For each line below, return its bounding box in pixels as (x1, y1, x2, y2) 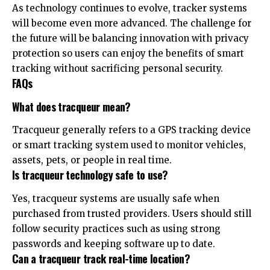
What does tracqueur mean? (12, 98, 131, 115)
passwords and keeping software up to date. (12, 237, 215, 250)
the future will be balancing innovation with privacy (12, 33, 249, 45)
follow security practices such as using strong (12, 222, 221, 234)
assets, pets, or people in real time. (12, 154, 172, 166)
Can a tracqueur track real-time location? (12, 250, 190, 266)
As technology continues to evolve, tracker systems (12, 2, 247, 14)
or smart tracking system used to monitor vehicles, (12, 139, 246, 151)
